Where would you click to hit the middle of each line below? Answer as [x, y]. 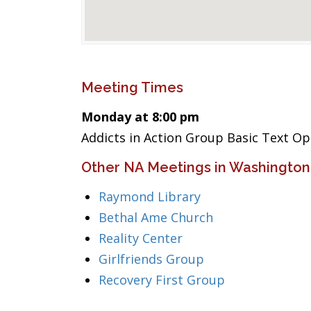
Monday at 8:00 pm [140, 117]
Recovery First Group [162, 280]
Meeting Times [132, 87]
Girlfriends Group [151, 259]
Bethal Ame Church [156, 217]
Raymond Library [150, 196]
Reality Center [141, 238]
